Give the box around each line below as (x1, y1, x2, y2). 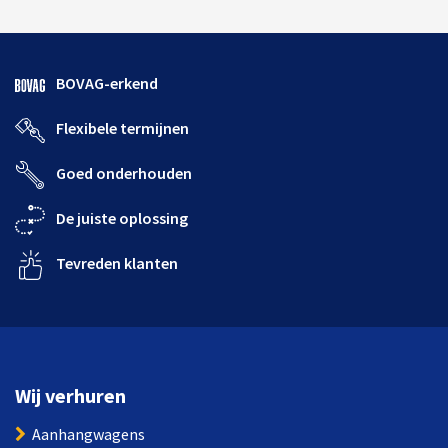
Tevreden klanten (56, 252, 178, 273)
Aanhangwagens (32, 424, 146, 445)
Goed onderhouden (56, 162, 192, 183)
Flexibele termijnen (56, 117, 189, 138)
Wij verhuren (15, 383, 126, 409)
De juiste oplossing (56, 207, 188, 228)
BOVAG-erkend (56, 72, 158, 93)
